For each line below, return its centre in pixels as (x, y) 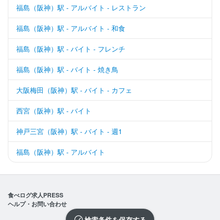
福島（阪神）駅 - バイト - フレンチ (71, 48)
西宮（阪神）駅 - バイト (54, 110)
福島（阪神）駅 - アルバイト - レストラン (81, 7)
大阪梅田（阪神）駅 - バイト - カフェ (74, 90)
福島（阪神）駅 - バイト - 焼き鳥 (67, 69)
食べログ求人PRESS (36, 195)
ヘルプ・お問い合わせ (37, 204)
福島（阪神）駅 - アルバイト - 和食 (71, 28)
